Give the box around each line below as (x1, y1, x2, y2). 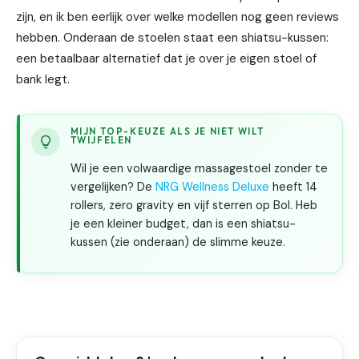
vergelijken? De (70, 179, 155, 194)
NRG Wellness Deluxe (155, 179, 269, 194)
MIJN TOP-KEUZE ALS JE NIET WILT (70, 125, 265, 137)
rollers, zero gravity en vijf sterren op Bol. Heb (70, 197, 317, 212)
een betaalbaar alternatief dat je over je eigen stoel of (16, 50, 317, 67)
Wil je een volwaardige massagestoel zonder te (70, 160, 328, 175)
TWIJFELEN (70, 134, 132, 146)
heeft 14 (268, 179, 317, 194)
